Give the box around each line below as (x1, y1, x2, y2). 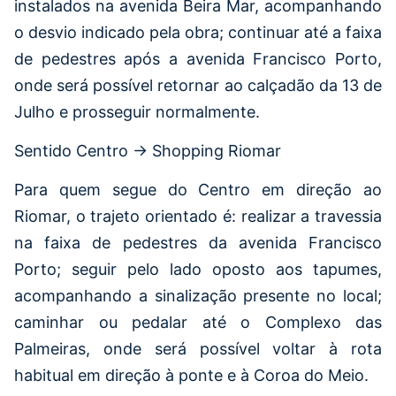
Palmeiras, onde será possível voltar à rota (14, 339, 382, 359)
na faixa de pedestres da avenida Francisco (14, 233, 382, 253)
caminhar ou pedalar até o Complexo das (14, 313, 382, 332)
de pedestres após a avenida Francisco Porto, (14, 49, 382, 68)
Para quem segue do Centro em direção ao (14, 180, 382, 200)
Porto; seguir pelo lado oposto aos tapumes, (14, 260, 382, 279)
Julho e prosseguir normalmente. (14, 102, 260, 121)
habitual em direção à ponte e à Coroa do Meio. (14, 366, 369, 385)
